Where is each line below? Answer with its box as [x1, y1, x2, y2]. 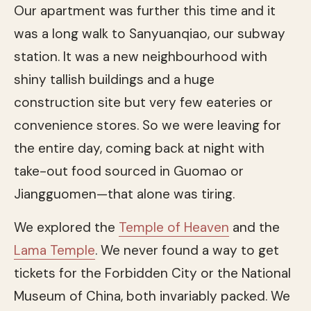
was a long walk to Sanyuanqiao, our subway [14, 24, 285, 42]
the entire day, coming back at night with [14, 139, 264, 157]
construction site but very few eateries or [14, 93, 273, 111]
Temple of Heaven [119, 218, 229, 236]
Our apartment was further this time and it [14, 1, 276, 19]
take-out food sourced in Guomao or [14, 162, 244, 180]
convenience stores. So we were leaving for [14, 116, 281, 134]
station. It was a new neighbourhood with [14, 47, 267, 65]
